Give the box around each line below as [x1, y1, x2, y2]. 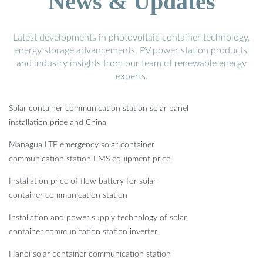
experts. [115, 72, 148, 82]
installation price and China [9, 119, 106, 127]
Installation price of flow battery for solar [9, 177, 156, 186]
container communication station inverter [9, 228, 157, 237]
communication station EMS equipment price [9, 155, 170, 164]
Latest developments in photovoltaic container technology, [13, 33, 250, 43]
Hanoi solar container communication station [9, 250, 171, 259]
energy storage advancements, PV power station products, [14, 46, 249, 56]
